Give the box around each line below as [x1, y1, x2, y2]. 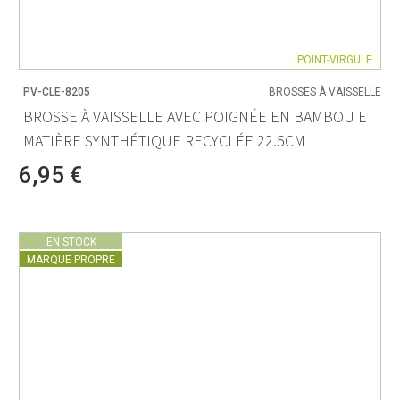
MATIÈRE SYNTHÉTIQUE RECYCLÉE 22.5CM [23, 130, 305, 152]
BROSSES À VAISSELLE [269, 85, 381, 98]
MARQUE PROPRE [27, 253, 115, 266]
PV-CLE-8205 [23, 85, 90, 98]
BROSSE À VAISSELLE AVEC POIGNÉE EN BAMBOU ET [23, 106, 375, 128]
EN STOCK [46, 235, 96, 248]
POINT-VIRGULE [297, 53, 372, 66]
